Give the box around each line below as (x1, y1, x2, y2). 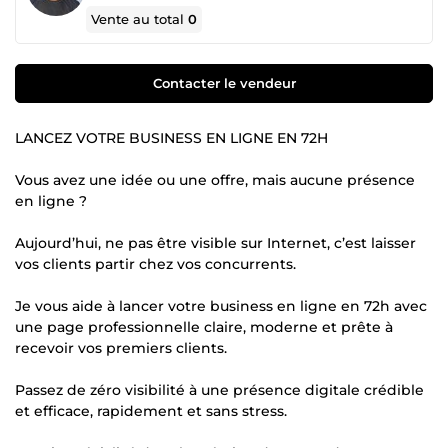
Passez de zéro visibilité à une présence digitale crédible (15, 380, 424, 399)
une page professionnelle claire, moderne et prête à (15, 317, 393, 336)
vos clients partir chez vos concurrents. (15, 254, 296, 273)
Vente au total (91, 11, 189, 27)
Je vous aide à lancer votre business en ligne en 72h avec (15, 296, 427, 315)
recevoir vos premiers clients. (15, 338, 227, 357)
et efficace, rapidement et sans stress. (15, 401, 287, 420)
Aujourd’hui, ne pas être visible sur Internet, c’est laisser (15, 233, 416, 252)
